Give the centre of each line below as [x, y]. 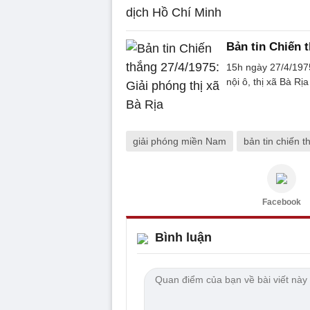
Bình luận [183, 237]
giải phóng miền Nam [180, 141]
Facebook [282, 202]
